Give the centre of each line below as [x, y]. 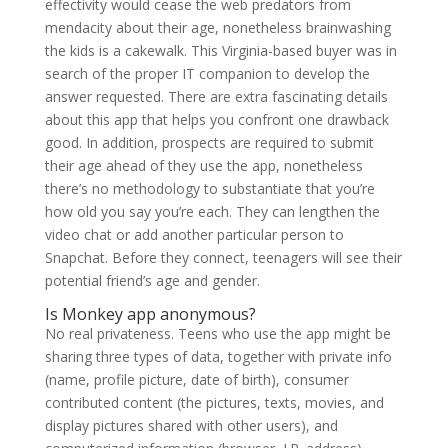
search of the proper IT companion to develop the [207, 73]
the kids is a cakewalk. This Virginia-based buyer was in [220, 50]
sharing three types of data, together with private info [218, 356]
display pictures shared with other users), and [191, 425]
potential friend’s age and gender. [152, 280]
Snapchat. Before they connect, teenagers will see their [223, 257]
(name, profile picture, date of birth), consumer [196, 379]
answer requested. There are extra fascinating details [216, 96]
